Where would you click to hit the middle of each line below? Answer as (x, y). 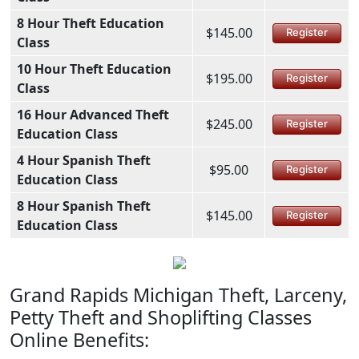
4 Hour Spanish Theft (84, 160)
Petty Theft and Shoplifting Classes (161, 317)
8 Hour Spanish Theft (84, 206)
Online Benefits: (79, 339)
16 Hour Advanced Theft (93, 114)
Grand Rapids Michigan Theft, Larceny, (178, 294)
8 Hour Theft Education (91, 23)
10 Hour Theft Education (94, 69)
